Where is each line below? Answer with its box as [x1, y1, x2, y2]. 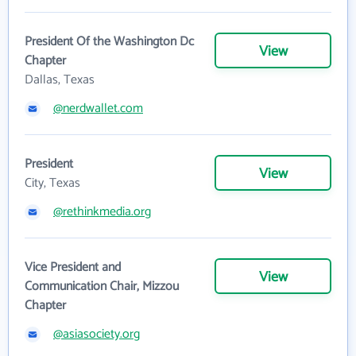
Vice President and [25, 256, 121, 278]
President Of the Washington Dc [25, 30, 194, 52]
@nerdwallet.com [53, 97, 143, 119]
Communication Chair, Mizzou [25, 275, 179, 297]
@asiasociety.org [53, 323, 140, 345]
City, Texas [25, 172, 80, 194]
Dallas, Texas [25, 68, 95, 91]
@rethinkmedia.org [53, 200, 151, 222]
